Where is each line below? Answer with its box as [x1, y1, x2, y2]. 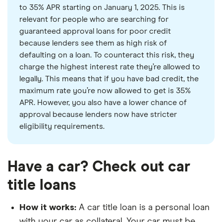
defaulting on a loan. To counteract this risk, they [19, 51, 194, 59]
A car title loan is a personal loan [76, 203, 210, 213]
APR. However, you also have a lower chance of [19, 99, 187, 107]
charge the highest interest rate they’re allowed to [19, 63, 200, 71]
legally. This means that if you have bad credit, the [19, 75, 199, 83]
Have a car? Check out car [7, 160, 190, 175]
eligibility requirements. [19, 122, 105, 131]
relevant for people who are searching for [19, 15, 168, 24]
